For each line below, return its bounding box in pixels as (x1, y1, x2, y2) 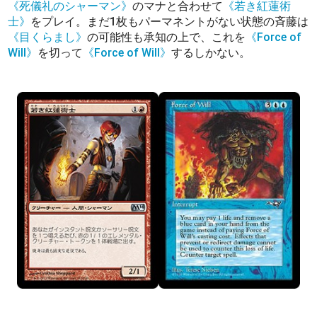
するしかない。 (171, 46, 254, 60)
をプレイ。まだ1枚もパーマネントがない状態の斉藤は (30, 15, 309, 29)
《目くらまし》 (8, 30, 88, 45)
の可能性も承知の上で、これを (87, 30, 246, 45)
